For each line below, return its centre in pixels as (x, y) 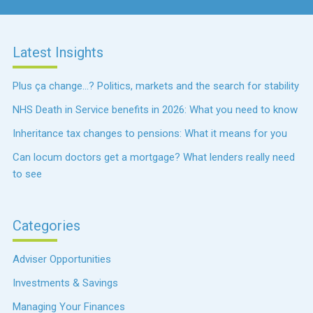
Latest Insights (58, 52)
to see (27, 174)
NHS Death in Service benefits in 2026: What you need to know (155, 109)
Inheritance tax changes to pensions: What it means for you (150, 133)
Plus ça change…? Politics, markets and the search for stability (156, 86)
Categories (46, 225)
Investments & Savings (65, 283)
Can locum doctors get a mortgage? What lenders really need (154, 157)
